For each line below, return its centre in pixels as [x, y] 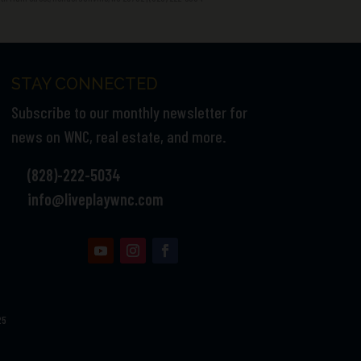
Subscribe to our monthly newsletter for [129, 112]
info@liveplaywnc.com [95, 199]
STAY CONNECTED [84, 83]
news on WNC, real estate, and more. [118, 136]
